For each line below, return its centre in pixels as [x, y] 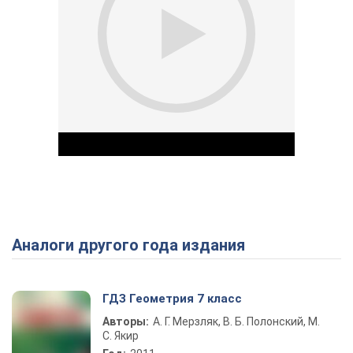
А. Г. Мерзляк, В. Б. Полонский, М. [236, 321]
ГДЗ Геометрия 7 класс [172, 299]
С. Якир [121, 336]
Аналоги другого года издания [134, 245]
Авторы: [126, 321]
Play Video [233, 249]
